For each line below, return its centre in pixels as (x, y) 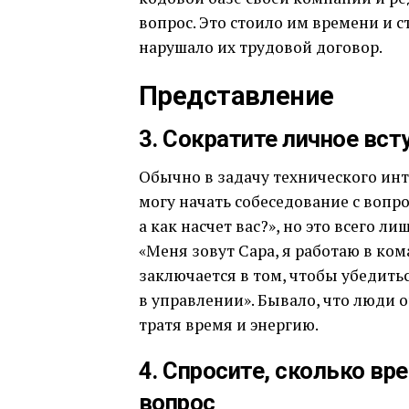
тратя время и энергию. (229, 324)
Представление (236, 95)
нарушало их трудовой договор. (261, 47)
